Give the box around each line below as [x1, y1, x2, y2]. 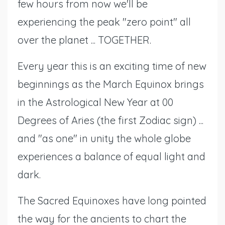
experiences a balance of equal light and [18, 150, 205, 163]
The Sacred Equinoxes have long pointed [18, 194, 206, 207]
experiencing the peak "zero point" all [18, 15, 191, 28]
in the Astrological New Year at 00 [18, 95, 173, 108]
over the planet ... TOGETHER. [18, 33, 151, 46]
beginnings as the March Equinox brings [18, 77, 204, 90]
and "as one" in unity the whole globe [18, 132, 191, 145]
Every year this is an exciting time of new [18, 59, 206, 72]
